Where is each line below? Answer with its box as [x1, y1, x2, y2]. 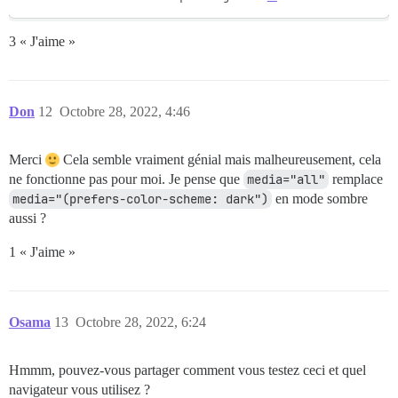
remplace [329, 171, 383, 187]
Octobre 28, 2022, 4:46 [60, 104, 190, 120]
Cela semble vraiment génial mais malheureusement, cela [60, 152, 381, 168]
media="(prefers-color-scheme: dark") [12, 191, 268, 208]
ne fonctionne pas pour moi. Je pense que [9, 171, 243, 187]
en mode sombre [272, 191, 368, 207]
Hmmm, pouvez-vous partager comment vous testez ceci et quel [9, 362, 366, 378]
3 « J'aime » [9, 34, 76, 50]
